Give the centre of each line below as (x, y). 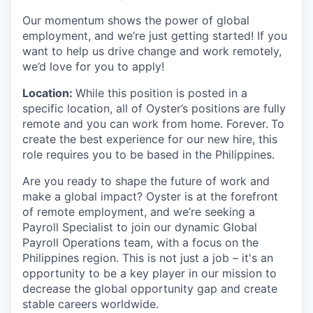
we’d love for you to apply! (93, 66)
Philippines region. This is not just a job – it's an (148, 257)
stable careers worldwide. (90, 304)
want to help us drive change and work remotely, (152, 51)
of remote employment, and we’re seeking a (139, 211)
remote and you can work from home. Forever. (145, 123)
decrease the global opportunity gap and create (150, 288)
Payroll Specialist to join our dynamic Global (140, 227)
